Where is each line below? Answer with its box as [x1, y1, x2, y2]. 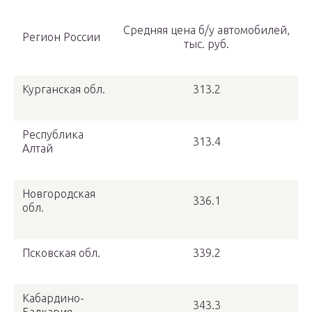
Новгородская [22, 187, 95, 201]
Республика [22, 128, 84, 141]
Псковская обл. [22, 247, 100, 260]
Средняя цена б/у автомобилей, [123, 24, 290, 37]
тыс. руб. [184, 38, 229, 51]
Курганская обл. [22, 83, 105, 96]
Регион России [22, 31, 100, 44]
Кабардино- [22, 292, 84, 305]
